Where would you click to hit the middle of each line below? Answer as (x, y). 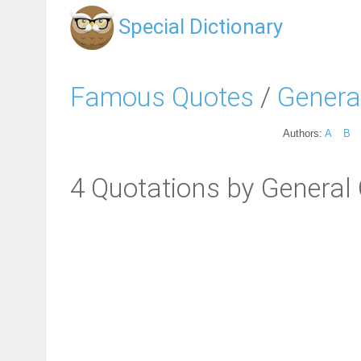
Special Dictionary (201, 27)
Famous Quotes (162, 97)
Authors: (304, 133)
